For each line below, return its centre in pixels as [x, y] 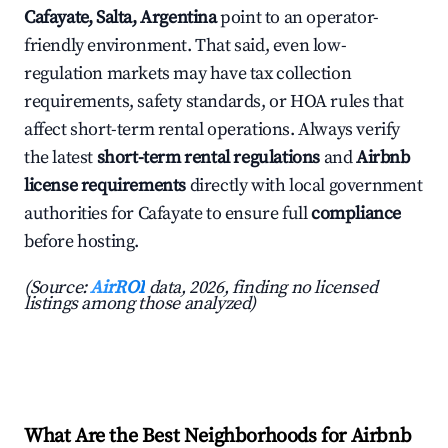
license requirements [105, 186]
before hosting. [81, 242]
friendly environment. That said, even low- [185, 46]
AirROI [118, 288]
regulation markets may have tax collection [188, 74]
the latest [60, 158]
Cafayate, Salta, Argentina [120, 18]
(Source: [57, 288]
